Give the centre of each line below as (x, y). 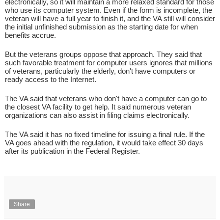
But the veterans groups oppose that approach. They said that (103, 54)
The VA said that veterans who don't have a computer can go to (106, 98)
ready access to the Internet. (51, 79)
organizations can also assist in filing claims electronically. (97, 115)
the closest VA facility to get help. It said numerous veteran (98, 107)
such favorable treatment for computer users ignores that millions (109, 62)
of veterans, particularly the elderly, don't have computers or (100, 71)
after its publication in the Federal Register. (72, 151)
